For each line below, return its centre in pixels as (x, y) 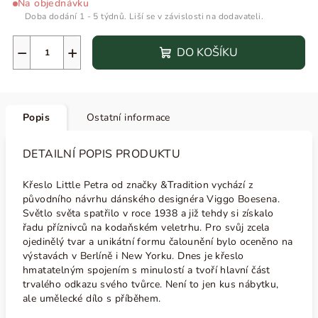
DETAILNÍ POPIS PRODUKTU (102, 154)
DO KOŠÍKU (207, 53)
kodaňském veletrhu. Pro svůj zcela (186, 227)
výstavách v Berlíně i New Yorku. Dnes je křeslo (133, 256)
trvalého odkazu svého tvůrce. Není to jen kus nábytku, (151, 284)
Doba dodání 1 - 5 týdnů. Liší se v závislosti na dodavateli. (144, 16)
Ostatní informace (128, 117)
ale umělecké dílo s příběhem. (93, 298)
